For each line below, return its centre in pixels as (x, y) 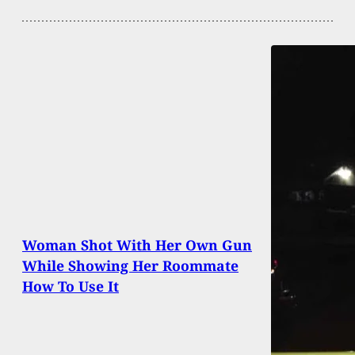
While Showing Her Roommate (130, 266)
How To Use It (71, 286)
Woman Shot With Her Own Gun (137, 245)
